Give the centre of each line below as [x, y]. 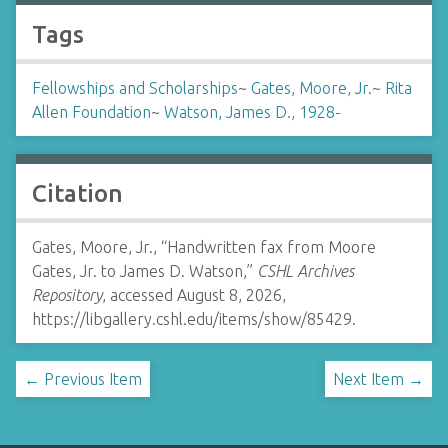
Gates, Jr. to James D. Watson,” [144, 271]
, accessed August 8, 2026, [194, 295]
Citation [77, 193]
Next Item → [378, 379]
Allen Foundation [91, 112]
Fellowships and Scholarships [135, 88]
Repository [67, 295]
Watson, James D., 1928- [252, 112]
